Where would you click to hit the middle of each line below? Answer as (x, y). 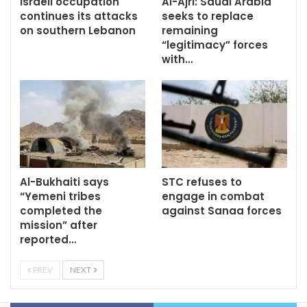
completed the (61, 211)
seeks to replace (208, 16)
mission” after (59, 225)
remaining (190, 31)
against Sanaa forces (222, 211)
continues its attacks (79, 16)
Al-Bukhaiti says (64, 182)
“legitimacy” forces (215, 45)
